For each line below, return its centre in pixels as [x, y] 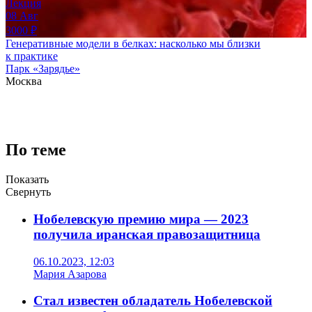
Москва [24, 81]
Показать [27, 180]
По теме [36, 150]
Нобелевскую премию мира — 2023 [141, 219]
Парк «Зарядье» [43, 69]
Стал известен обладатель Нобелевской [153, 301]
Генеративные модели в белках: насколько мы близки [133, 44]
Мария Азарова [70, 274]
